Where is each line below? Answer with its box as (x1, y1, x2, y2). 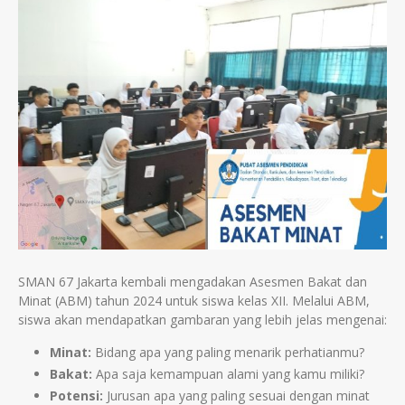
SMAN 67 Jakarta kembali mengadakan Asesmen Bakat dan (18, 273, 367, 290)
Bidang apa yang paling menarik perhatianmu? (91, 344, 364, 361)
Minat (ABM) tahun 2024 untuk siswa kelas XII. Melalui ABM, (18, 292, 370, 309)
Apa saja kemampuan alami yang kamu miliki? (92, 365, 364, 382)
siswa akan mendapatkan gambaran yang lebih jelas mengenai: (18, 311, 387, 328)
